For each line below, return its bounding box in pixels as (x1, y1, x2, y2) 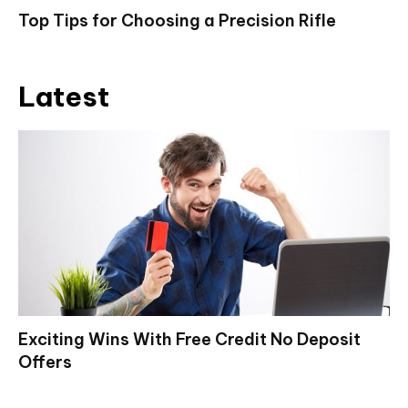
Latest (18, 78, 109, 114)
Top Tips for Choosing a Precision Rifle (18, 9, 336, 31)
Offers (18, 351, 72, 372)
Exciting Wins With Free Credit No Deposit (18, 328, 361, 350)
